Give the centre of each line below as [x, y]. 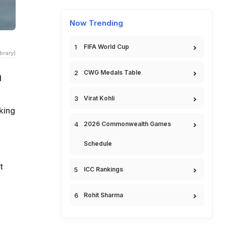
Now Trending [96, 23]
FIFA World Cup [106, 47]
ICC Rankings [103, 169]
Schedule [98, 144]
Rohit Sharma [103, 195]
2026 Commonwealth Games [127, 124]
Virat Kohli [99, 98]
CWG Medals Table [112, 72]
